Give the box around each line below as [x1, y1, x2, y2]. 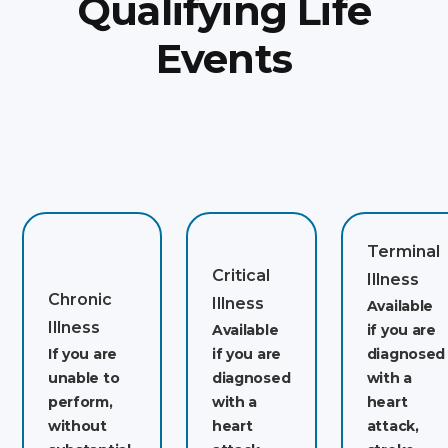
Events [155, 34, 293, 84]
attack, [366, 416, 419, 435]
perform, [47, 392, 113, 411]
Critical [211, 265, 270, 285]
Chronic [47, 289, 112, 309]
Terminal [366, 241, 440, 261]
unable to [47, 368, 120, 387]
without [47, 416, 107, 435]
